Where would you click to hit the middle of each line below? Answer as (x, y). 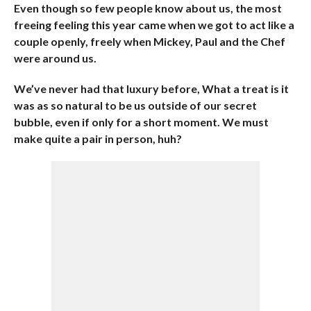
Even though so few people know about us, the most (148, 8)
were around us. (55, 58)
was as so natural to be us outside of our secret (135, 105)
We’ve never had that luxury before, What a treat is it (151, 89)
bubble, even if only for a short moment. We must (141, 122)
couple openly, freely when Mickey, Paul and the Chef (149, 41)
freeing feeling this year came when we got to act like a (154, 25)
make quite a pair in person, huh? (98, 138)
